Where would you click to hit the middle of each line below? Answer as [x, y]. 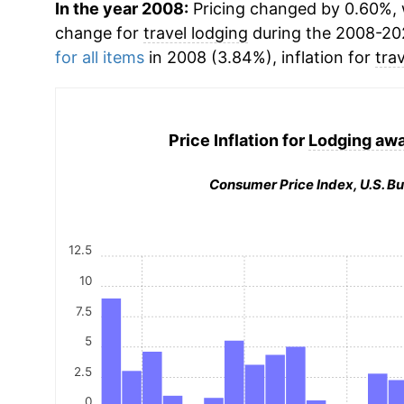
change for [99, 33]
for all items [99, 57]
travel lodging [195, 33]
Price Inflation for [239, 140]
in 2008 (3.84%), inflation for [259, 57]
